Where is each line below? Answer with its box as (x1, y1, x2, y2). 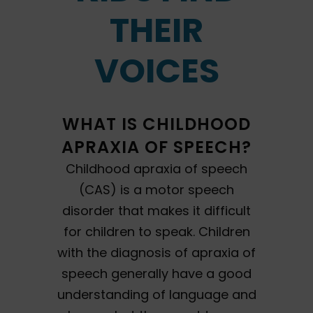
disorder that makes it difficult (62, 202, 251, 219)
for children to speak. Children (63, 223, 250, 240)
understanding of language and (57, 286, 256, 303)
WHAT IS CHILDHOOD (62, 112, 251, 136)
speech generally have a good (61, 265, 252, 282)
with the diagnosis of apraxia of (57, 244, 256, 261)
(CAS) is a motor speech (79, 181, 234, 198)
